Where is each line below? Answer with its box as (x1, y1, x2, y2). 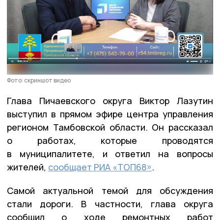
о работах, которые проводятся (7, 134, 213, 146)
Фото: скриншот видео (7, 76, 71, 84)
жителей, (7, 161, 48, 173)
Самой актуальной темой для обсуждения (7, 184, 213, 196)
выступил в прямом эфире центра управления (7, 108, 213, 120)
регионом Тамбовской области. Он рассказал (7, 121, 213, 133)
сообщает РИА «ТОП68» (48, 161, 152, 173)
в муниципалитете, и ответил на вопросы (7, 147, 213, 160)
